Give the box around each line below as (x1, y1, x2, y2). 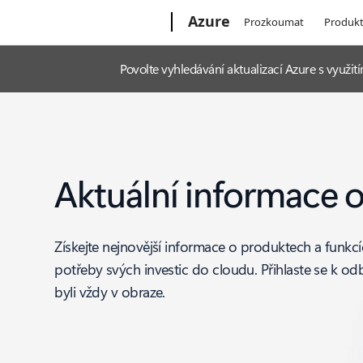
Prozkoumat (244, 15, 305, 29)
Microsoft (62, 11, 109, 26)
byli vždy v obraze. (54, 282, 165, 301)
